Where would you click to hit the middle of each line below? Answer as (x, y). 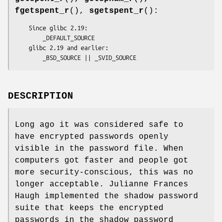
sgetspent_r (116, 11)
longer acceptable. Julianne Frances (102, 185)
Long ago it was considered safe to (99, 125)
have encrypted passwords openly (92, 137)
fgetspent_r (42, 11)
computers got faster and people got (102, 161)
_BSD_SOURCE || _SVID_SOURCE (89, 57)
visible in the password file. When (99, 149)
